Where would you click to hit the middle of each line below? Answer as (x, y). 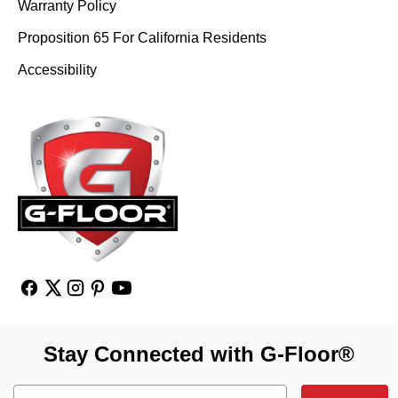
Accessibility (57, 69)
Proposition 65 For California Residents (142, 37)
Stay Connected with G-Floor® (199, 354)
